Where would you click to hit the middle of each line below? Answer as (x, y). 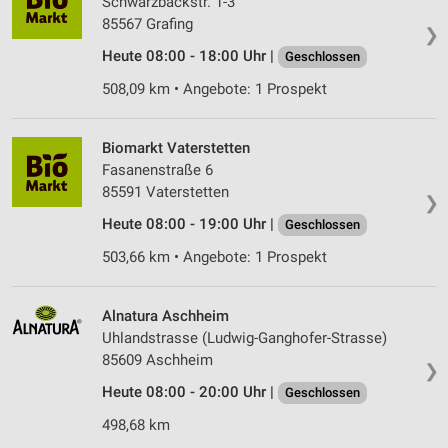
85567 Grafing (147, 24)
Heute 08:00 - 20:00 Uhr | (190, 392)
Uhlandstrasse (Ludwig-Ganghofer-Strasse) (244, 338)
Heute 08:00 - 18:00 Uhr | (190, 56)
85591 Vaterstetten (165, 192)
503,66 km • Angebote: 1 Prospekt (214, 257)
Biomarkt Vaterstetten (176, 148)
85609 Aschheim (157, 360)
